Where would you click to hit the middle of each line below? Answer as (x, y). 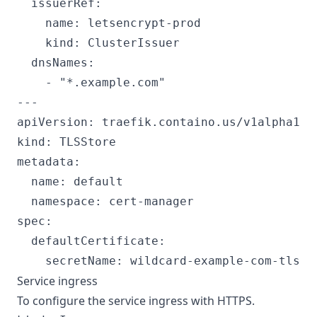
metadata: (49, 162)
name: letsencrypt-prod (109, 23)
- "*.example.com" (91, 82)
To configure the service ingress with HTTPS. (136, 301)
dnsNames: (56, 63)
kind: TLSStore (67, 142)
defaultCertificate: (91, 241)
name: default (70, 181)
